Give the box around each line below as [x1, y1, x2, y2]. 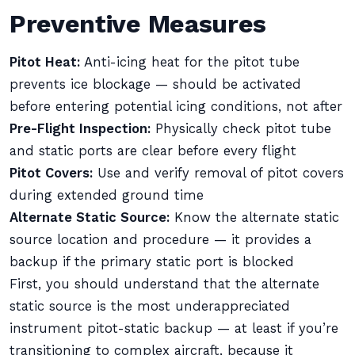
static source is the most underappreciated [10, 299, 290, 314]
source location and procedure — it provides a [10, 232, 311, 247]
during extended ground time [10, 188, 204, 203]
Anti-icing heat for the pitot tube [80, 55, 300, 70]
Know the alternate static [170, 210, 339, 225]
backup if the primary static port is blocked [10, 254, 294, 269]
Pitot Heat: [10, 55, 80, 70]
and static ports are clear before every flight [10, 143, 296, 158]
